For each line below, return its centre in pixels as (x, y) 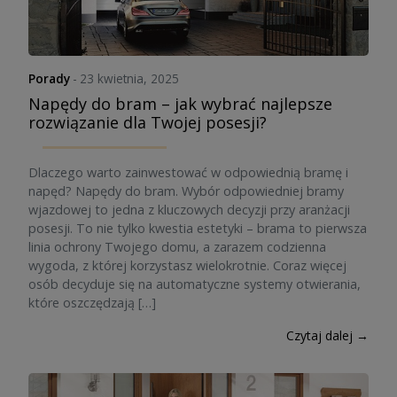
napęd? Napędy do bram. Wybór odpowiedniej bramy (186, 191)
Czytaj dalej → (327, 335)
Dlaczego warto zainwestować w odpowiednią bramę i (188, 172)
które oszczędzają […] (92, 303)
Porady (49, 78)
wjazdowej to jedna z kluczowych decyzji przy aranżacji (189, 210)
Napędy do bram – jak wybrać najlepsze (180, 104)
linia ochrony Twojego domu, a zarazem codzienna (177, 247)
